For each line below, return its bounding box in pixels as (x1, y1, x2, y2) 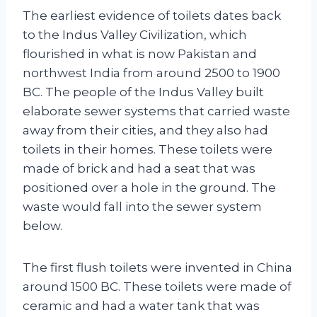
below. (23, 218, 62, 233)
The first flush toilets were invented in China (23, 260, 292, 275)
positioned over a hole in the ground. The (23, 180, 276, 195)
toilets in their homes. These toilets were (23, 142, 272, 156)
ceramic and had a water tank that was (23, 298, 260, 313)
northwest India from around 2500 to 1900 (23, 65, 280, 80)
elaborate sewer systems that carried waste (23, 103, 290, 118)
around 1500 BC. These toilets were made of (23, 279, 292, 294)
